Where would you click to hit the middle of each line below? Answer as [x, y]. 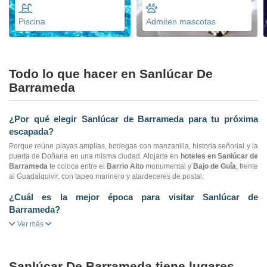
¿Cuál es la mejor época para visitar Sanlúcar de [133, 197]
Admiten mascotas [181, 22]
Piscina [32, 22]
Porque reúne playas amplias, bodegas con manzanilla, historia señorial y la [133, 146]
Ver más [30, 224]
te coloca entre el [77, 167]
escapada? [31, 132]
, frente [247, 167]
